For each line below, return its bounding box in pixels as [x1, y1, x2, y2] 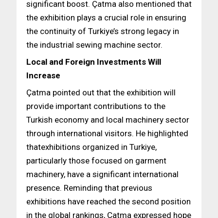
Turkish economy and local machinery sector [26, 114, 189, 125]
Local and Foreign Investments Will [26, 56, 161, 67]
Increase [26, 70, 60, 80]
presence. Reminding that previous [26, 182, 152, 193]
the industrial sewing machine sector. [26, 39, 163, 50]
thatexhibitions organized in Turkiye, [26, 142, 157, 152]
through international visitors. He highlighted [26, 128, 188, 138]
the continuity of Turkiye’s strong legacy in [26, 26, 179, 36]
